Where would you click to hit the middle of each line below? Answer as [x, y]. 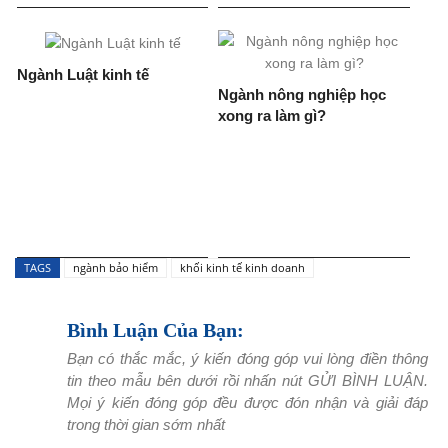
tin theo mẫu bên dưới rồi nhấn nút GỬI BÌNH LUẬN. [247, 381]
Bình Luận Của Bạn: [155, 330]
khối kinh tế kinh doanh [242, 268]
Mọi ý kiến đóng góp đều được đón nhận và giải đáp [247, 403]
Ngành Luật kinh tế [83, 74]
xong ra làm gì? [272, 116]
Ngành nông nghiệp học [302, 95]
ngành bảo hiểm [115, 268]
